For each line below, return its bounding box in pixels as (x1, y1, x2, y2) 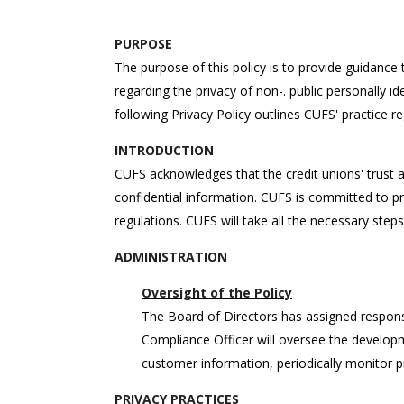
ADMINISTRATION (115, 248, 227, 265)
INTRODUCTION (115, 142, 214, 159)
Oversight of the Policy (142, 284, 292, 301)
